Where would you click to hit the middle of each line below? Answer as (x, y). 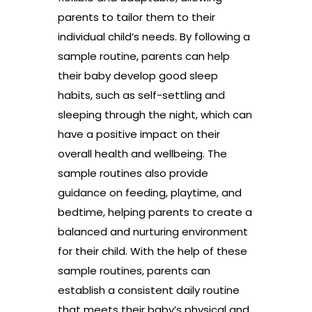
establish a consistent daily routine (148, 290)
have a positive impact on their (139, 134)
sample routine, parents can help (143, 56)
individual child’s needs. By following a (154, 37)
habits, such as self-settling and (141, 95)
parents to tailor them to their (136, 17)
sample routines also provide (133, 173)
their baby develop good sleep (138, 76)
